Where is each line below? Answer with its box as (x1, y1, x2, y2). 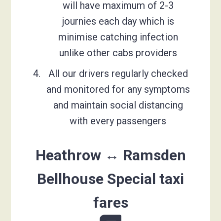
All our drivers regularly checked (48, 67, 188, 79)
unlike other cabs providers (59, 46, 177, 59)
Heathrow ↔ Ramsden (35, 146, 186, 164)
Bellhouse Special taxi (37, 170, 184, 187)
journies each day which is (62, 15, 174, 27)
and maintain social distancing (53, 99, 183, 111)
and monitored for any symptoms (46, 83, 190, 95)
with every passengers (70, 114, 166, 127)
